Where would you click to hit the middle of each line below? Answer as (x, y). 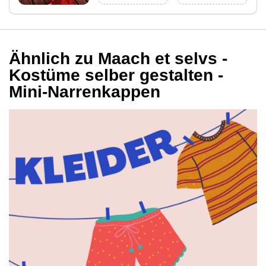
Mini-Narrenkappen (85, 91)
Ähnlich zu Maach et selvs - (118, 58)
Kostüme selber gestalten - (116, 75)
